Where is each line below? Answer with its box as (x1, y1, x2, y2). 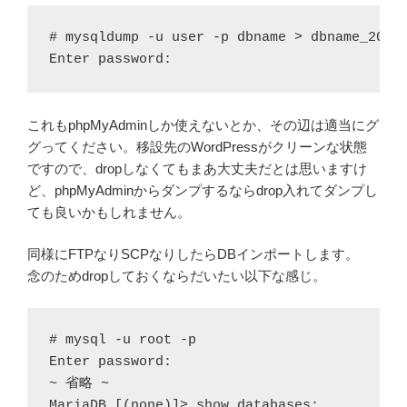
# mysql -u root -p (49, 332, 196, 348)
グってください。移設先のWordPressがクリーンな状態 (27, 138, 367, 154)
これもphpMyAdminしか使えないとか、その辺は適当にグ (27, 116, 379, 133)
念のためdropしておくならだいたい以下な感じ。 (27, 268, 326, 284)
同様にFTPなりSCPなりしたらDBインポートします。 (27, 246, 359, 263)
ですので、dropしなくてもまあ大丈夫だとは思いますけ (27, 160, 367, 176)
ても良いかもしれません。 (27, 203, 191, 220)
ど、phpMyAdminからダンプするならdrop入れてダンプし (27, 182, 378, 198)
